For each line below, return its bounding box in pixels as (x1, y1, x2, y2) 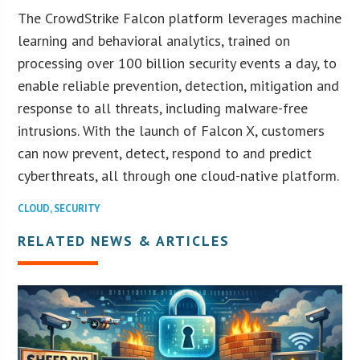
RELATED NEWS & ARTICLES (18, 231, 231, 250)
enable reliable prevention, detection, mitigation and (18, 76, 340, 95)
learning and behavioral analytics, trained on (18, 31, 291, 50)
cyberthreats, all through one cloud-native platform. (18, 166, 340, 185)
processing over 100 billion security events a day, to (18, 53, 337, 72)
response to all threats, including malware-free (18, 98, 309, 117)
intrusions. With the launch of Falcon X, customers (18, 121, 325, 140)
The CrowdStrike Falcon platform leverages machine (18, 8, 342, 27)
